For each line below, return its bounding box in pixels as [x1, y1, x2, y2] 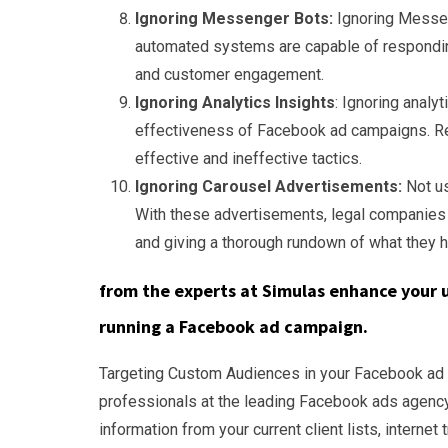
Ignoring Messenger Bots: [135, 9, 337, 28]
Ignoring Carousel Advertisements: [135, 177, 402, 196]
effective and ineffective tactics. [135, 149, 362, 168]
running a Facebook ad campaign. [99, 315, 368, 338]
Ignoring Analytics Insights [135, 93, 335, 112]
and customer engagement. [135, 65, 324, 84]
